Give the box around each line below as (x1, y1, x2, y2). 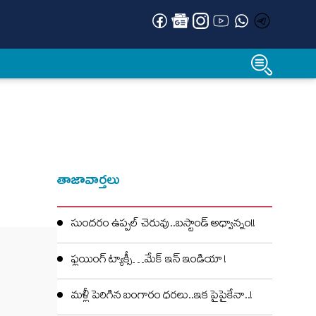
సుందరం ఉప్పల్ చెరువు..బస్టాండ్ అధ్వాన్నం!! (71, 215, 255, 235)
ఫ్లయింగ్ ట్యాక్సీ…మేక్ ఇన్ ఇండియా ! (71, 251, 226, 271)
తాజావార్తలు (57, 171, 121, 188)
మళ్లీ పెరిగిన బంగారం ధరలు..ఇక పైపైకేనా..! (71, 287, 253, 307)
